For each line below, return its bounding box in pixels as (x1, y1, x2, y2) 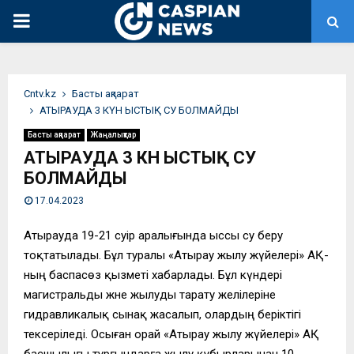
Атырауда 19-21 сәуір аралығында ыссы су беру (24, 228, 283, 243)
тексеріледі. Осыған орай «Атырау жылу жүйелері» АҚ (24, 326, 319, 341)
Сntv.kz (24, 88, 56, 100)
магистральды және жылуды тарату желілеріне (24, 287, 276, 302)
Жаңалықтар (91, 130, 136, 139)
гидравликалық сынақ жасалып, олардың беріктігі (24, 307, 301, 322)
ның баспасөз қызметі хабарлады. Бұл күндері (24, 267, 282, 282)
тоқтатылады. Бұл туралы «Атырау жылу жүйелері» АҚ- (24, 247, 329, 262)
